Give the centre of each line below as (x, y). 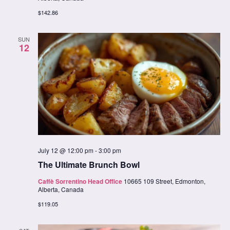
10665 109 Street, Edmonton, (164, 181)
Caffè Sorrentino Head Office (81, 181)
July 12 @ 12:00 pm (65, 150)
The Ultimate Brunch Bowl (89, 164)
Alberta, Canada (61, 189)
